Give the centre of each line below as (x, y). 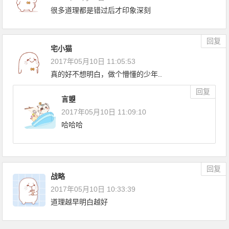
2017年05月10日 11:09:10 (104, 112)
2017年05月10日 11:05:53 (93, 62)
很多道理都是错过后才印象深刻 (101, 10)
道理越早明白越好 (79, 202)
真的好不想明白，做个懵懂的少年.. (107, 74)
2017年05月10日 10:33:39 (93, 189)
